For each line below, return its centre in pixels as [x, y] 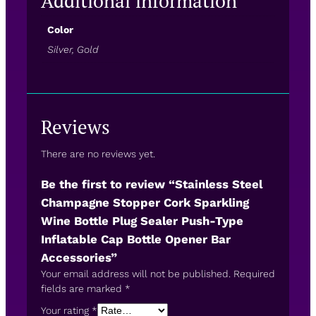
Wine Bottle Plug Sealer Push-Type [142, 220]
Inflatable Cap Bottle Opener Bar [136, 239]
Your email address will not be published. [136, 273]
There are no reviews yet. [98, 153]
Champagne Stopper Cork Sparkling [145, 202]
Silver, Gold [73, 49]
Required [254, 273]
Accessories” [79, 257]
